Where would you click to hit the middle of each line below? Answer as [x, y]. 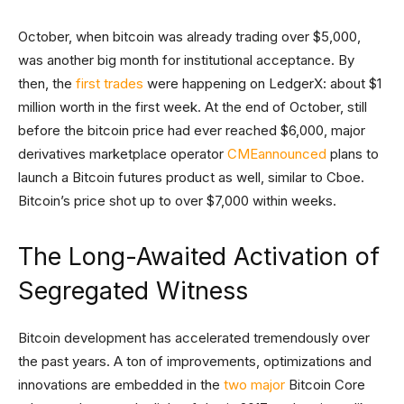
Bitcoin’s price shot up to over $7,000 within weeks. [177, 201]
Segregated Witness [133, 291]
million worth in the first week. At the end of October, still [193, 107]
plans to [353, 154]
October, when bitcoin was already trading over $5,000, [189, 37]
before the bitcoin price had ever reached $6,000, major [192, 131]
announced [292, 154]
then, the [47, 84]
